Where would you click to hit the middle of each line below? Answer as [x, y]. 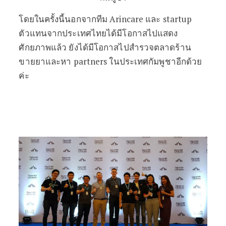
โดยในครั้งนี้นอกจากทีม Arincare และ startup [105, 19]
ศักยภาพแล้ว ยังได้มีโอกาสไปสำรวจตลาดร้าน [105, 47]
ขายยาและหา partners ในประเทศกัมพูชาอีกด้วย [110, 61]
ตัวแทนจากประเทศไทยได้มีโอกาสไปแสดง [98, 33]
